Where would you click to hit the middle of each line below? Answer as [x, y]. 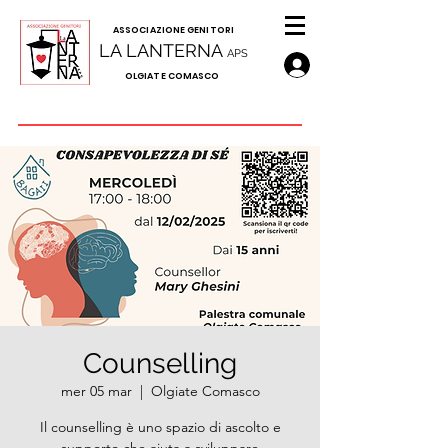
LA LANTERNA [162, 50]
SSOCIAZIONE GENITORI [176, 30]
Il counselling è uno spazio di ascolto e [160, 427]
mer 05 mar [96, 391]
